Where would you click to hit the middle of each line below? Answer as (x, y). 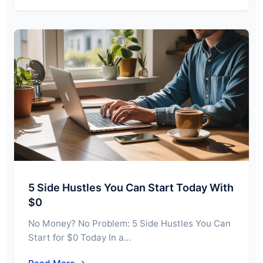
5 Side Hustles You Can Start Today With (131, 188)
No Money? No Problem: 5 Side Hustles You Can (129, 224)
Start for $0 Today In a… (80, 238)
